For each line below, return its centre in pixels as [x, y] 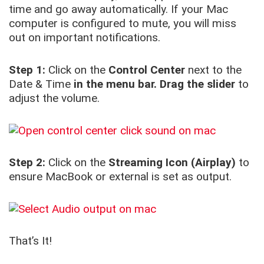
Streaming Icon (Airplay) [171, 163]
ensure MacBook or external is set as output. [122, 177]
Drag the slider [197, 84]
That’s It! [30, 241]
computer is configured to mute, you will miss [123, 24]
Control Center [148, 70]
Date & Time [41, 84]
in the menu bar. [115, 84]
